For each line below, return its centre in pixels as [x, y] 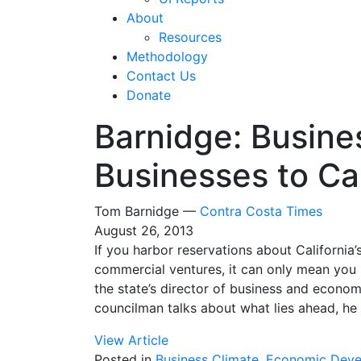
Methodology [167, 56]
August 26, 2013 [144, 230]
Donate [149, 95]
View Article [131, 340]
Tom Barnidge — [147, 211]
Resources [190, 37]
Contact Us [161, 75]
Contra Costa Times [261, 211]
